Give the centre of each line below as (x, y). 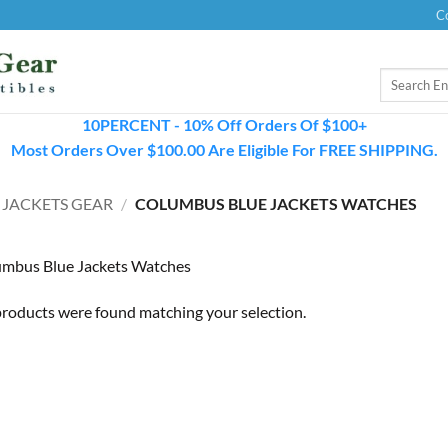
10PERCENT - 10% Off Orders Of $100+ (224, 124)
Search (397, 77)
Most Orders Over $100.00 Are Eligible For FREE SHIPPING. (224, 149)
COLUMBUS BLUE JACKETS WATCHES (274, 203)
